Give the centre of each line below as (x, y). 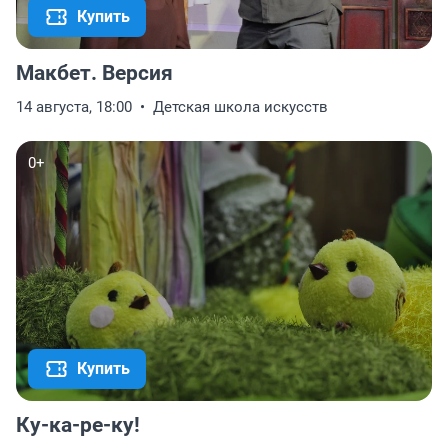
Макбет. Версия (94, 73)
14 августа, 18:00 (74, 107)
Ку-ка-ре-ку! (78, 425)
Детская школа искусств (240, 107)
